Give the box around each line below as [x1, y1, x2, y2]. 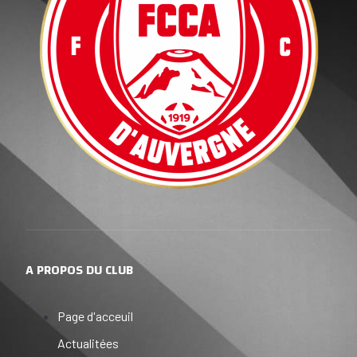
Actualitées [57, 335, 119, 351]
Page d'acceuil [57, 308, 133, 324]
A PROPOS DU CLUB [25, 257, 133, 282]
